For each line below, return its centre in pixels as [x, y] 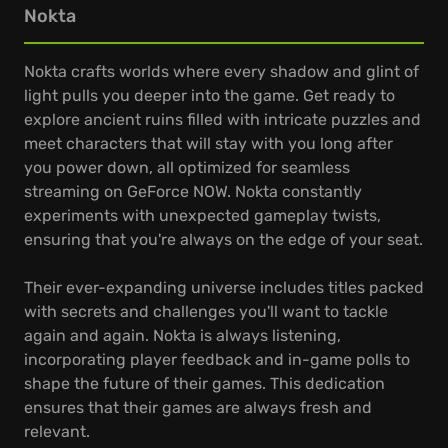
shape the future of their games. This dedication [204, 383]
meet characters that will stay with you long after [208, 143]
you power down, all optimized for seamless [187, 167]
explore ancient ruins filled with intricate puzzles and [222, 119]
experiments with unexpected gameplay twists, [202, 215]
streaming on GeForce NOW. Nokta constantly [193, 191]
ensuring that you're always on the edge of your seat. [223, 239]
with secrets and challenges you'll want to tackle [206, 311]
